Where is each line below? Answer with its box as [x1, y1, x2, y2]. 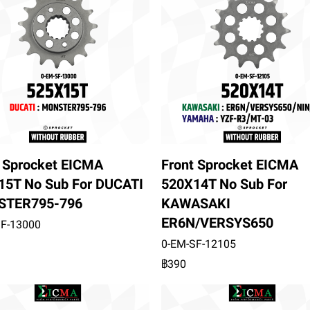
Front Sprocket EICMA [161, 156, 298, 173]
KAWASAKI [161, 195, 230, 212]
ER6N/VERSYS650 [161, 215, 273, 231]
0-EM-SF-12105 [161, 237, 236, 250]
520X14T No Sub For [161, 176, 287, 192]
